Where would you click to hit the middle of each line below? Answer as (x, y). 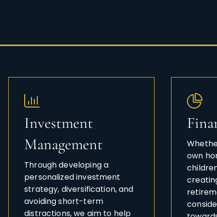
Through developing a (67, 165)
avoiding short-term (64, 201)
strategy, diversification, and (79, 189)
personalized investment (72, 177)
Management (64, 144)
